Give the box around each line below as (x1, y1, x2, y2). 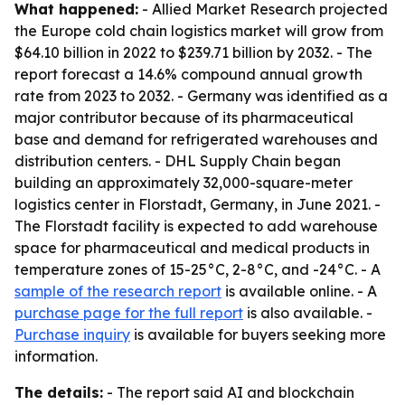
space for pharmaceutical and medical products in (14, 239, 370, 257)
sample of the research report (14, 282, 221, 300)
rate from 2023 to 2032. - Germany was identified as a (14, 87, 388, 105)
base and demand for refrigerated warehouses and (14, 130, 378, 148)
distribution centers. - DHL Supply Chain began (14, 152, 341, 170)
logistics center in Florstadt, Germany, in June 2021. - (14, 195, 381, 213)
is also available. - (243, 304, 372, 322)
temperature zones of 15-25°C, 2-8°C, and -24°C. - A (14, 260, 381, 278)
